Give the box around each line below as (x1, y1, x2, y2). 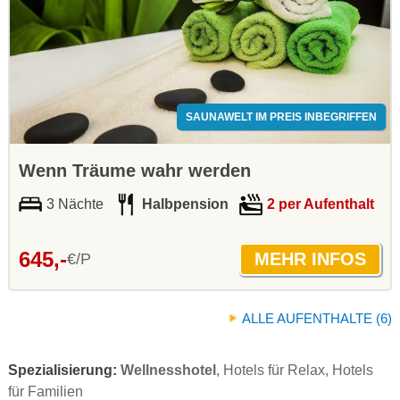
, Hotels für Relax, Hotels (216, 362, 373, 379)
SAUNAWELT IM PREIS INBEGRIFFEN (186, 111, 377, 124)
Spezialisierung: (8, 362, 121, 379)
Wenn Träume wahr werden (19, 161, 251, 181)
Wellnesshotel (121, 362, 216, 379)
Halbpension (142, 196, 229, 212)
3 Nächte (46, 196, 104, 212)
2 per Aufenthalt (267, 196, 374, 212)
